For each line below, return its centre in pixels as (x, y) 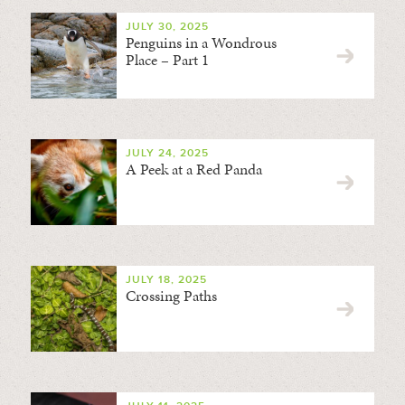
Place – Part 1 (167, 60)
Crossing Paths (171, 296)
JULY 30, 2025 (167, 27)
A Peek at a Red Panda (193, 169)
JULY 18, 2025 (166, 280)
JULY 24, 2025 (167, 153)
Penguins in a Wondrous (201, 42)
